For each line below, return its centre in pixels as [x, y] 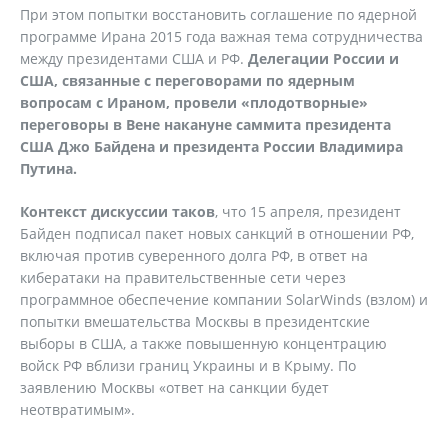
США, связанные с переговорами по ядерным [187, 80]
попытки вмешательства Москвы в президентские [195, 321]
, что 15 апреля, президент [308, 211]
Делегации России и [323, 58]
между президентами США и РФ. [134, 58]
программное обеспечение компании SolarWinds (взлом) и [224, 299]
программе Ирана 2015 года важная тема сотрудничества [221, 36]
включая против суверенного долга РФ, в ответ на [194, 255]
